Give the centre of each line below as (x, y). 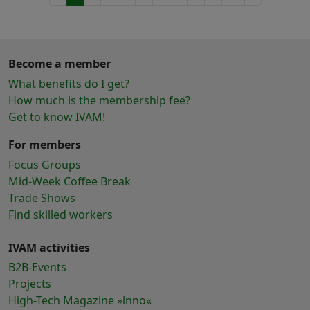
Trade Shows (42, 198)
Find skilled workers (61, 214)
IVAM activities (49, 247)
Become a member (60, 64)
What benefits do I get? (69, 83)
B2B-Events (37, 267)
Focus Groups (45, 164)
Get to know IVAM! (57, 117)
